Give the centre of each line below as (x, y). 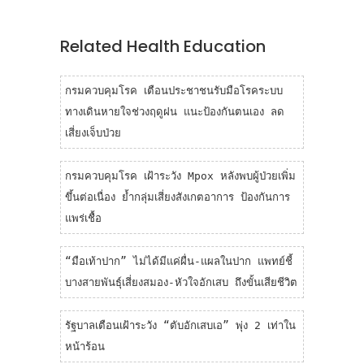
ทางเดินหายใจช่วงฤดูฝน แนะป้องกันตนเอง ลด (175, 111)
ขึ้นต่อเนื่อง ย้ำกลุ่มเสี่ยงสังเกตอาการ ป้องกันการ (178, 197)
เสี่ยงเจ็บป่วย (93, 132)
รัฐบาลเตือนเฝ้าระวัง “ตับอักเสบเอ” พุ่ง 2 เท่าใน (180, 325)
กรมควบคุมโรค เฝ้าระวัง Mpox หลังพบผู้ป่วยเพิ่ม (180, 175)
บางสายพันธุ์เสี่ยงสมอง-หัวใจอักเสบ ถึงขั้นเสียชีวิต (181, 282)
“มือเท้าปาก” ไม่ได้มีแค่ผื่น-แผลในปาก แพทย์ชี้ (179, 261)
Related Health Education (163, 46)
